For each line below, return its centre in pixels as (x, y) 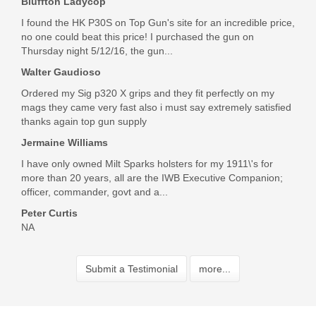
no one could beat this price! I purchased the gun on (138, 37)
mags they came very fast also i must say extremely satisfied (156, 108)
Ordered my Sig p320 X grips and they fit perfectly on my (148, 93)
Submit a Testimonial (132, 269)
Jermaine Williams (65, 143)
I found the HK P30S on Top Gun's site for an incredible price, (158, 23)
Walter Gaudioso (61, 72)
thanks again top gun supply (84, 122)
